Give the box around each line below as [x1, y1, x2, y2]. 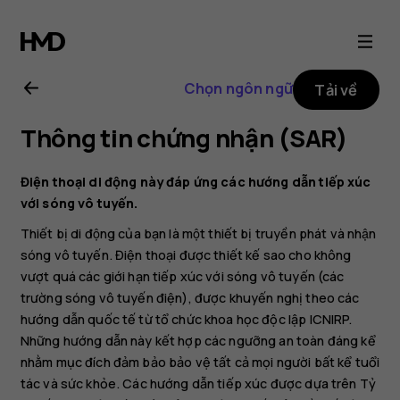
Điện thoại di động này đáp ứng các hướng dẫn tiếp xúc [20, 172, 371, 190]
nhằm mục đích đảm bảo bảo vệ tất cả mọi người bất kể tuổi [20, 354, 380, 371]
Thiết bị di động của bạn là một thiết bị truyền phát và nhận [20, 225, 377, 243]
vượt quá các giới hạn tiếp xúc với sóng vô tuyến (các [20, 268, 345, 286]
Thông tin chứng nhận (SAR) [20, 121, 348, 155]
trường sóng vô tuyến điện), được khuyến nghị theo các [20, 289, 360, 307]
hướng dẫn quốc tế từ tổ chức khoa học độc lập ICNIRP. [20, 311, 353, 329]
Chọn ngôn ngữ [183, 78, 293, 98]
